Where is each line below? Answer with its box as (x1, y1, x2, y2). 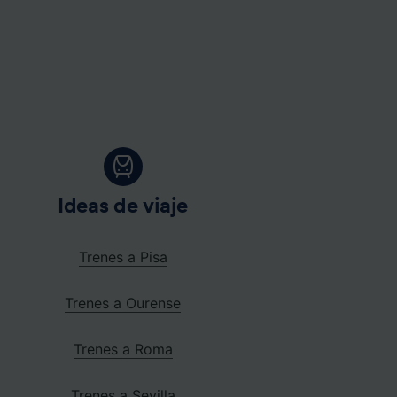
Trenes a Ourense (65, 293, 182, 312)
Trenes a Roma (73, 339, 173, 358)
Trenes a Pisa (78, 247, 167, 266)
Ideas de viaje (58, 195, 189, 217)
